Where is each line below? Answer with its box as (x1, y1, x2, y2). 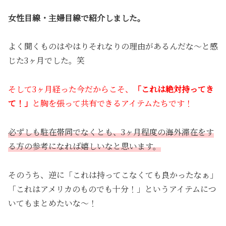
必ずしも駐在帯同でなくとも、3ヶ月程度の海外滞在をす (8, 126, 214, 138)
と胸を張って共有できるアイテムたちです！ (32, 97, 193, 109)
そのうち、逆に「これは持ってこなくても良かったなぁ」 (8, 168, 218, 181)
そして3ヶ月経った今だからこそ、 (8, 83, 133, 95)
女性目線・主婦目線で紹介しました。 (8, 12, 145, 24)
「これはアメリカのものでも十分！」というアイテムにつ (8, 183, 216, 195)
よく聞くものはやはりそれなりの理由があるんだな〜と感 (8, 40, 218, 52)
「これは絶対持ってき (133, 83, 214, 95)
